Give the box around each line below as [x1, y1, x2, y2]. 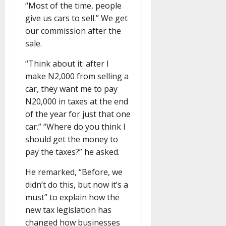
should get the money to [25, 134, 118, 145]
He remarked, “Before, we [25, 166, 123, 178]
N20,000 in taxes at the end [25, 96, 128, 107]
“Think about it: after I [25, 58, 109, 70]
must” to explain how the [25, 192, 120, 203]
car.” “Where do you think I [25, 121, 126, 133]
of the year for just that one [25, 108, 131, 120]
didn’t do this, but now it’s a [25, 179, 128, 191]
